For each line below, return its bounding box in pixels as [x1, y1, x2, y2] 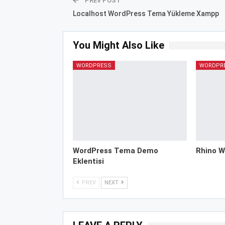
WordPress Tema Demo [72, 146, 158, 156]
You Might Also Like [72, 39, 164, 51]
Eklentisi [72, 157, 104, 166]
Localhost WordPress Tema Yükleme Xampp [72, 9, 219, 18]
